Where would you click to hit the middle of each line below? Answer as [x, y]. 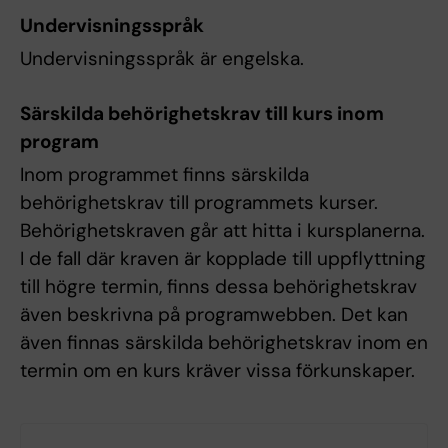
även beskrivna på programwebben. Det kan [214, 314]
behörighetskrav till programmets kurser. [199, 202]
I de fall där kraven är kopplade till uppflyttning [223, 258]
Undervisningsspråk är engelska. [162, 58]
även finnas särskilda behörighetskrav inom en [224, 342]
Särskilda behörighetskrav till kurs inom [202, 113]
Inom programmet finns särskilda [164, 174]
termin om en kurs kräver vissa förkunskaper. [217, 370]
